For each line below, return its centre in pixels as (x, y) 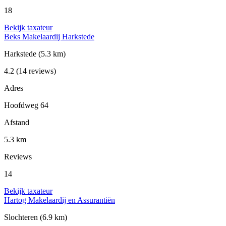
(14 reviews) (35, 71)
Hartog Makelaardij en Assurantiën (60, 200)
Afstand (17, 123)
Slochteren (22, 217)
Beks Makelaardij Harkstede (49, 37)
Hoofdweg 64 (26, 105)
